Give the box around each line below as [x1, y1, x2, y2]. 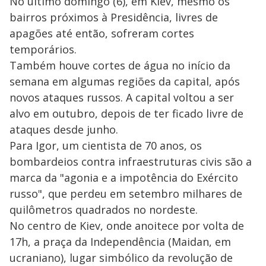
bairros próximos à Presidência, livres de [9, 9, 218, 24]
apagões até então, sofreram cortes [9, 26, 194, 40]
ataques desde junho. [9, 122, 118, 137]
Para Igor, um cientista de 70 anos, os [9, 138, 202, 153]
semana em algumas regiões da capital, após [9, 74, 240, 88]
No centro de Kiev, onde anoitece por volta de [9, 218, 244, 233]
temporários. [9, 42, 77, 56]
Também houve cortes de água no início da [9, 58, 230, 72]
